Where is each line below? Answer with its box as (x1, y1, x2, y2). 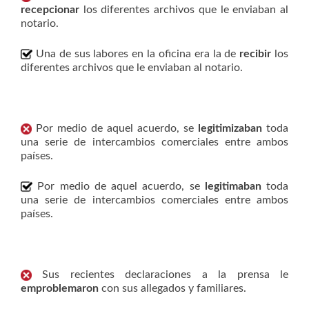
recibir (239, 48, 272, 59)
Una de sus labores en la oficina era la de (32, 48, 240, 59)
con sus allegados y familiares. (101, 283, 246, 294)
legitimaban (204, 181, 261, 192)
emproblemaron (21, 283, 101, 294)
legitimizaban (198, 123, 262, 134)
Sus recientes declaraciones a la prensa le (32, 269, 288, 280)
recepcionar (21, 4, 79, 15)
